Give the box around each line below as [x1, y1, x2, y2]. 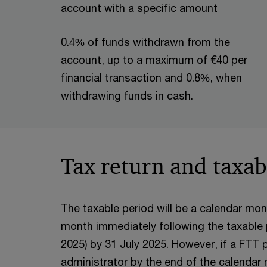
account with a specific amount [61, 1, 218, 14]
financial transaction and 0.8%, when [61, 71, 242, 84]
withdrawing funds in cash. [61, 89, 193, 102]
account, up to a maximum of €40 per [61, 53, 247, 66]
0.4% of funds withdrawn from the [61, 35, 230, 48]
